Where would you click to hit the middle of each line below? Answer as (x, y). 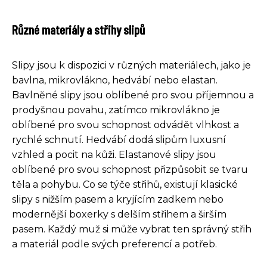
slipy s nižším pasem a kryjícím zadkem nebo (118, 199)
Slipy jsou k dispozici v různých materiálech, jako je (131, 65)
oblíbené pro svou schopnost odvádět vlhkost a (125, 125)
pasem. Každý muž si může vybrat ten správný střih (132, 229)
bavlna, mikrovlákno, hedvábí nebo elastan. (115, 80)
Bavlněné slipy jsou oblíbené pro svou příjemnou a (133, 95)
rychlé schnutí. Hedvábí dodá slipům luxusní (119, 140)
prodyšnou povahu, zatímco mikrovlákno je (116, 110)
